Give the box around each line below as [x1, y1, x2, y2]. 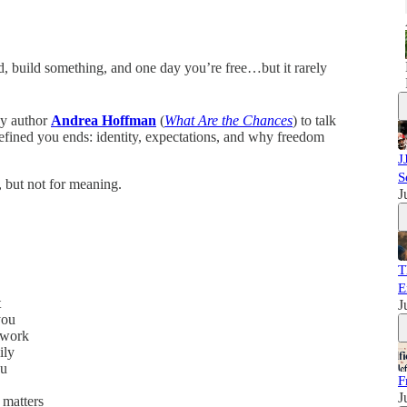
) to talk [293, 113, 336, 129]
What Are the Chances [164, 113, 293, 129]
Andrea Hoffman [51, 113, 156, 129]
